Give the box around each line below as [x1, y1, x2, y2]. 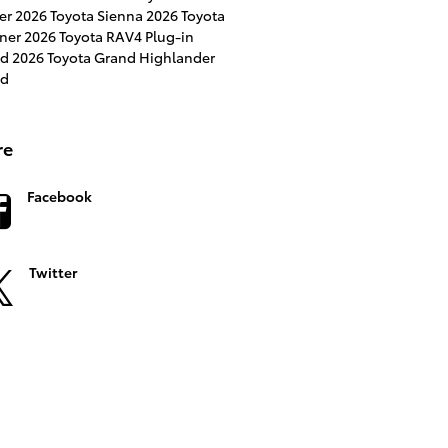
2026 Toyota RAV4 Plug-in [23, 25, 194, 46]
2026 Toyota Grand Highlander [11, 46, 215, 67]
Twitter [28, 261, 77, 282]
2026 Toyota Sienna [14, 4, 146, 25]
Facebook [26, 185, 92, 206]
